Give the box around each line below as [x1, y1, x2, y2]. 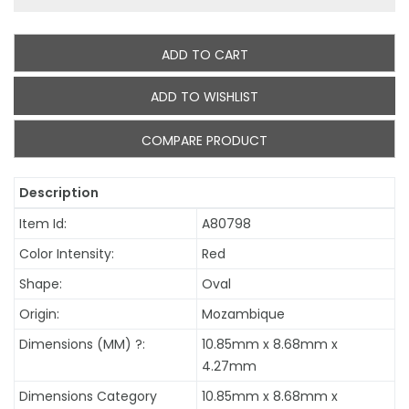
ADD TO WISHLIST [151, 88, 258, 107]
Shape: [18, 275, 62, 294]
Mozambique [201, 305, 285, 324]
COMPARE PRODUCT [142, 131, 267, 151]
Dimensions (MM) [18, 335, 135, 354]
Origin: [18, 305, 59, 324]
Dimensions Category [18, 387, 157, 406]
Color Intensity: [18, 245, 114, 264]
